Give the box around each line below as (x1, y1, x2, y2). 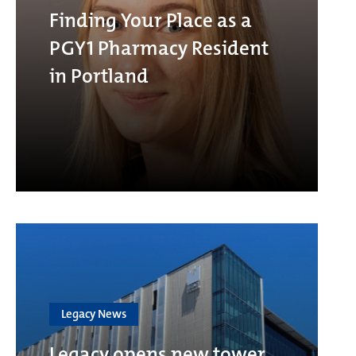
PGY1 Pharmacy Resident (49, 34, 269, 61)
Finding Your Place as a (49, 6, 252, 33)
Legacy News (61, 305, 126, 322)
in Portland (49, 62, 149, 89)
